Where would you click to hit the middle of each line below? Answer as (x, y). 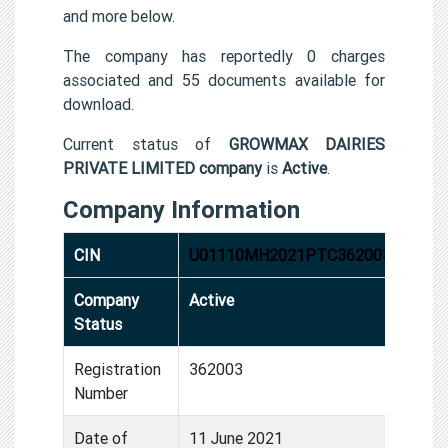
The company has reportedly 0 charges (224, 55)
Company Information (181, 209)
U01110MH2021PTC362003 (290, 254)
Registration (117, 368)
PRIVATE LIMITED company (162, 167)
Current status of (146, 143)
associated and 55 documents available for (224, 79)
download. (98, 103)
